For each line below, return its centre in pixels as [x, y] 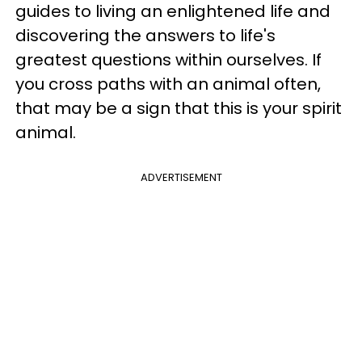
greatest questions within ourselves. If [168, 59]
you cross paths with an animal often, [168, 84]
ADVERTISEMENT [181, 177]
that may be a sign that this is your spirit [179, 108]
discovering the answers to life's [145, 35]
